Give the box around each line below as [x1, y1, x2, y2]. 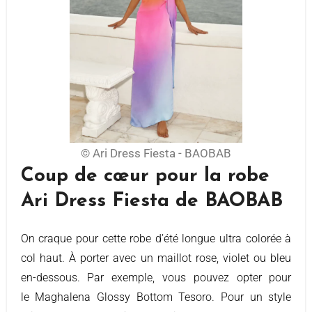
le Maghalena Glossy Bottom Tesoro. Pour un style [20, 290, 292, 304]
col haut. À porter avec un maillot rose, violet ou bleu [20, 251, 292, 265]
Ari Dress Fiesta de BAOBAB [20, 191, 283, 211]
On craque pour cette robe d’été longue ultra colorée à [20, 232, 29, 246]
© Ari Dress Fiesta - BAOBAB [81, 146, 231, 160]
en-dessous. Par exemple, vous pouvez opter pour [20, 271, 292, 285]
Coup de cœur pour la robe [20, 166, 270, 186]
